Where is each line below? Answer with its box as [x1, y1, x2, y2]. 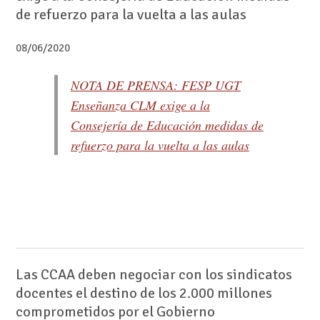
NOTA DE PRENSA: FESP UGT [70, 76, 241, 94]
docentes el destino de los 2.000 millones [15, 284, 272, 302]
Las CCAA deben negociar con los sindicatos [15, 265, 292, 284]
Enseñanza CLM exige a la [70, 96, 210, 114]
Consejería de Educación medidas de [70, 116, 264, 134]
